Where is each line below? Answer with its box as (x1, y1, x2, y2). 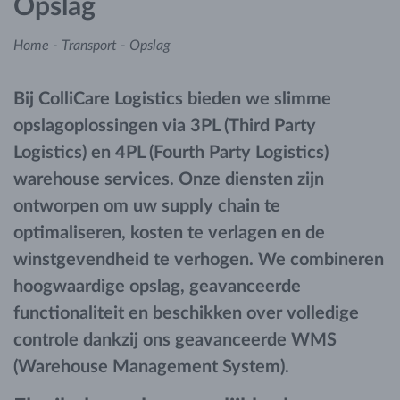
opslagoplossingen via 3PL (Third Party (13, 117, 316, 135)
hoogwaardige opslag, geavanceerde (13, 278, 301, 296)
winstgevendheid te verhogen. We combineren (13, 251, 384, 269)
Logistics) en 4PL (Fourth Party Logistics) (13, 144, 329, 162)
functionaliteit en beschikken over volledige (13, 304, 359, 322)
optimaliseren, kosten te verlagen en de (13, 224, 325, 242)
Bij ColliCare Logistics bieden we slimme (13, 90, 331, 108)
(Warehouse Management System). (13, 358, 289, 376)
